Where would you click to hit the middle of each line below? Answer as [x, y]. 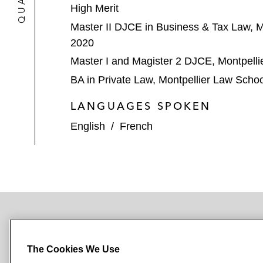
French [136, 126]
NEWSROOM [154, 234]
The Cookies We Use [73, 249]
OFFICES [226, 234]
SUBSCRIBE [58, 235]
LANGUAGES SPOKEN [141, 106]
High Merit [95, 8]
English [88, 126]
